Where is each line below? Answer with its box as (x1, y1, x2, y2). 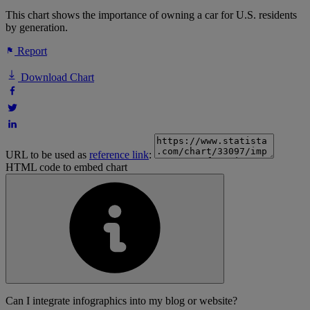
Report (15, 45, 47, 57)
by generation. (6, 21, 68, 34)
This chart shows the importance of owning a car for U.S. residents (6, 9, 297, 21)
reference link (89, 149, 149, 161)
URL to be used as (6, 149, 89, 161)
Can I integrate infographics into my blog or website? (6, 295, 237, 307)
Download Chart (18, 71, 94, 84)
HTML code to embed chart (6, 161, 127, 174)
